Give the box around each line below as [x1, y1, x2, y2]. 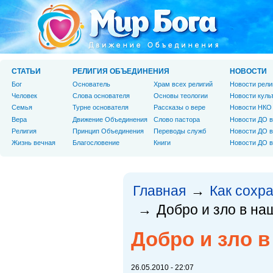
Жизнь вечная [12, 138, 55, 146]
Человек [12, 92, 37, 100]
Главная [133, 183, 186, 199]
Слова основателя [73, 92, 130, 100]
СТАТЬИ [12, 67, 41, 76]
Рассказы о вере [154, 104, 205, 112]
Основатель [73, 80, 110, 88]
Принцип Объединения [73, 127, 144, 135]
